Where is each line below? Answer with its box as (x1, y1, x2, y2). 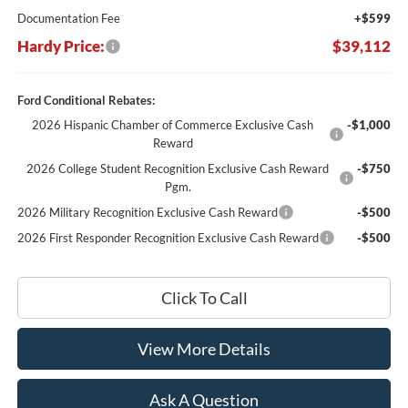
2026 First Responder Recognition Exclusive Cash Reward (16, 229, 319, 245)
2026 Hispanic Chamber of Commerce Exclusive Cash (32, 117, 314, 132)
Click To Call (160, 287, 248, 308)
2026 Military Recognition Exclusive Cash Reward (16, 204, 278, 219)
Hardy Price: (16, 36, 105, 56)
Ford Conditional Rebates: (16, 92, 155, 107)
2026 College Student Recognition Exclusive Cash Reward (26, 160, 330, 176)
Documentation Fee (16, 10, 120, 25)
